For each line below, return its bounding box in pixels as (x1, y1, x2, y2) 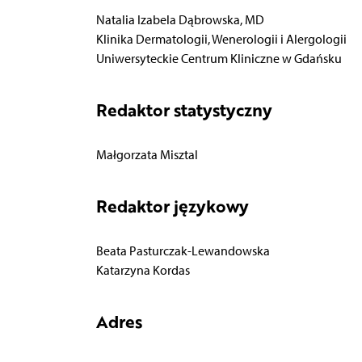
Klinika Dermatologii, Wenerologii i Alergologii (95, 31, 347, 47)
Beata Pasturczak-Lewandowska (95, 242, 270, 259)
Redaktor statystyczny (95, 97, 272, 122)
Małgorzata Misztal (95, 146, 198, 162)
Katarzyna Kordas (95, 262, 190, 278)
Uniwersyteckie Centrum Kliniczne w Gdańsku (95, 50, 342, 66)
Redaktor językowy (95, 193, 249, 218)
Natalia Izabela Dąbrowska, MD (95, 11, 264, 27)
